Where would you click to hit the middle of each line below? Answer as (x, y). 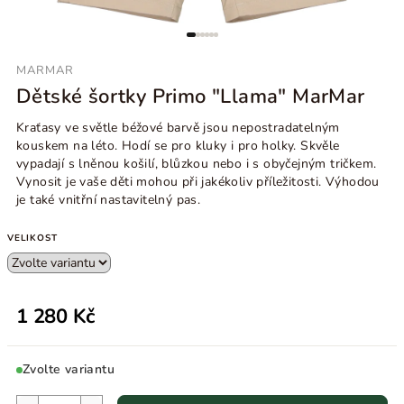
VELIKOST (32, 238)
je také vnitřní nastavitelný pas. (110, 200)
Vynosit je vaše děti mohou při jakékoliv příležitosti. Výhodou (198, 182)
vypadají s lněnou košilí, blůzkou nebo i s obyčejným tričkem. (197, 164)
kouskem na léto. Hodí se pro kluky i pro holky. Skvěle (178, 146)
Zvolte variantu (69, 369)
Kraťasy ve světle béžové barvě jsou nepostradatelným (178, 128)
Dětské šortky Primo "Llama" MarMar (191, 96)
